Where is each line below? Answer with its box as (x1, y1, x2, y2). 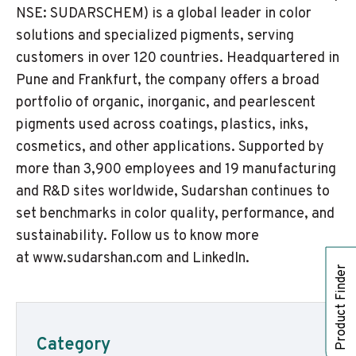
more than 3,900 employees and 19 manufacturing (16, 161, 336, 179)
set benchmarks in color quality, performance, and (16, 205, 335, 223)
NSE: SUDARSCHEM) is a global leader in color (16, 5, 311, 23)
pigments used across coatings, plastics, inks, (16, 116, 308, 134)
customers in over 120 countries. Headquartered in (16, 49, 339, 68)
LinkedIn (192, 250, 246, 268)
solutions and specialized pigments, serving (16, 27, 294, 45)
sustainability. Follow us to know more (16, 227, 259, 246)
